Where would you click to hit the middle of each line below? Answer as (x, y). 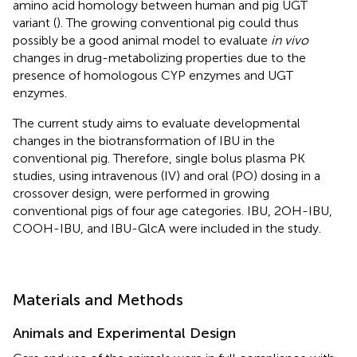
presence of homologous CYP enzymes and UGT (153, 75)
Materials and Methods (98, 299)
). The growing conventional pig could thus (178, 22)
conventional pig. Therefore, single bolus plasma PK (159, 158)
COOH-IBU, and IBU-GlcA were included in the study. (167, 228)
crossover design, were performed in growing (141, 193)
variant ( (35, 22)
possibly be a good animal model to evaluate (142, 40)
